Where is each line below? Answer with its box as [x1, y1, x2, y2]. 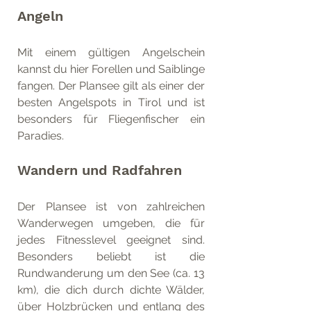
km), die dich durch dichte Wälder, [17, 283, 205, 296]
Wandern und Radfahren [17, 162, 182, 178]
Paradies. [17, 129, 64, 142]
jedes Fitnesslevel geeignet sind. [17, 233, 205, 246]
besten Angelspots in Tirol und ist [17, 96, 205, 109]
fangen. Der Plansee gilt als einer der [17, 79, 205, 92]
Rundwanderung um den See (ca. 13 [17, 267, 205, 280]
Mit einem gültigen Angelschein [17, 46, 205, 59]
